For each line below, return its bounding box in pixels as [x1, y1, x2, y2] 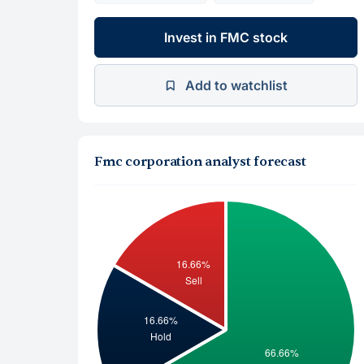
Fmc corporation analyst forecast [94, 154, 306, 170]
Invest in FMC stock [164, 29, 288, 45]
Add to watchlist [185, 77, 288, 93]
